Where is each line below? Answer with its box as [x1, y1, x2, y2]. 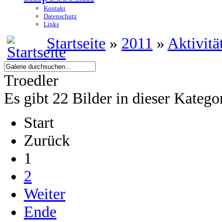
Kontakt [44, 4, 65, 12]
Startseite [47, 35, 106, 52]
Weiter [24, 185, 65, 203]
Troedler [4, 72, 58, 89]
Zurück [24, 132, 70, 149]
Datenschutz [44, 12, 77, 20]
